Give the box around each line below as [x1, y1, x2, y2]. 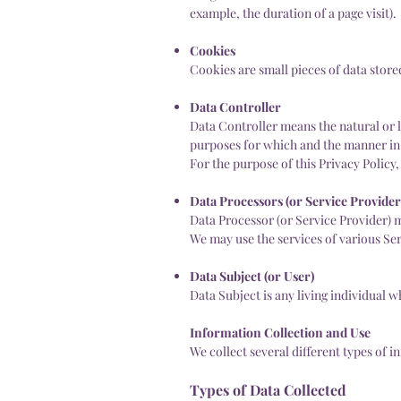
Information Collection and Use [190, 323, 371, 341]
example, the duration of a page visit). [190, 4, 397, 21]
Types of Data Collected [190, 380, 346, 399]
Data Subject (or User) [190, 267, 314, 285]
